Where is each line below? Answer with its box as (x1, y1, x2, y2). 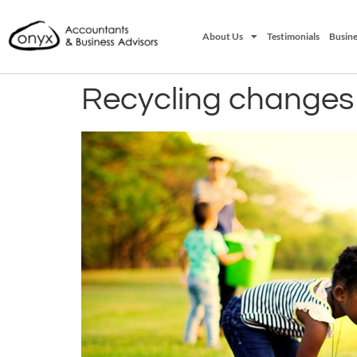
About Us (202, 30, 244, 42)
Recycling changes (81, 83, 354, 116)
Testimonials (267, 30, 320, 42)
